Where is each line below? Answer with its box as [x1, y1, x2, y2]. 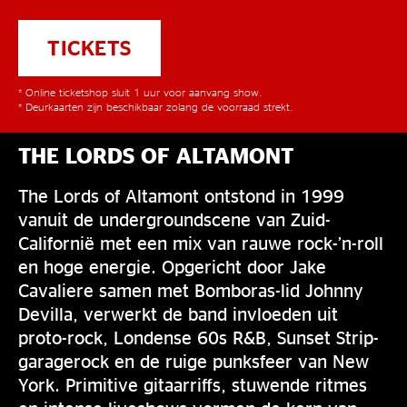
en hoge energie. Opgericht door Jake [18, 256, 326, 276]
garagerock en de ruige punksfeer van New [18, 351, 369, 371]
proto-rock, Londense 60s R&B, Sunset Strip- [18, 327, 379, 347]
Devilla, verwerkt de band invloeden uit [18, 303, 338, 323]
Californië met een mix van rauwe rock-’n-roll [18, 233, 383, 253]
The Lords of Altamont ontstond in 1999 [18, 185, 344, 205]
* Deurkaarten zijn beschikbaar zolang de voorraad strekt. [18, 101, 293, 113]
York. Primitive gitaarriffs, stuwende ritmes [18, 374, 367, 394]
